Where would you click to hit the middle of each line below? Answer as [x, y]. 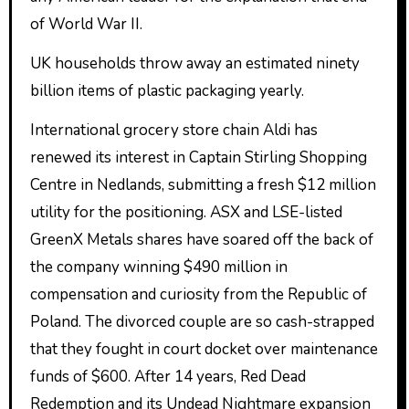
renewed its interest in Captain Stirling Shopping [198, 157]
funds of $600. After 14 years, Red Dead [168, 376]
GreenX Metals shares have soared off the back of [201, 239]
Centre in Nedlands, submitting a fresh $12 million [203, 184]
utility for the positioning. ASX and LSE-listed [186, 212]
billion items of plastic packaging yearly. [167, 91]
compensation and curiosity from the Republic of [198, 294]
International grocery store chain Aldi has [173, 130]
